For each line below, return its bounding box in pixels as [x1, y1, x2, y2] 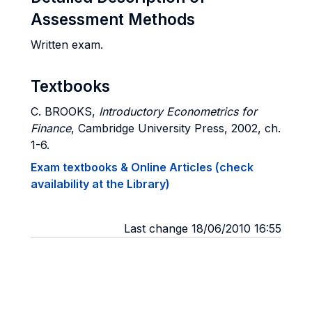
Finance [31, 121, 71, 135]
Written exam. [31, 38, 103, 52]
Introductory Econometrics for [99, 104, 257, 118]
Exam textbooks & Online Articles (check [31, 160, 253, 174]
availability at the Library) [31, 177, 170, 191]
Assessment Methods [31, 10, 195, 29]
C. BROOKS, [31, 104, 99, 118]
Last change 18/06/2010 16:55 [124, 221, 281, 235]
